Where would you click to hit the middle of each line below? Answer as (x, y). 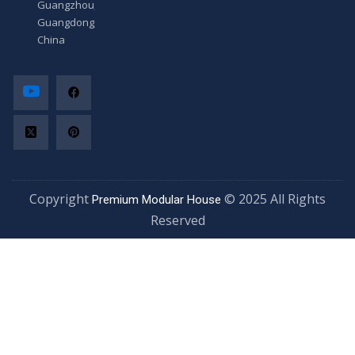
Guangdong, (67, 23)
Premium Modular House (157, 200)
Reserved (177, 221)
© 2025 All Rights (273, 199)
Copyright (61, 199)
